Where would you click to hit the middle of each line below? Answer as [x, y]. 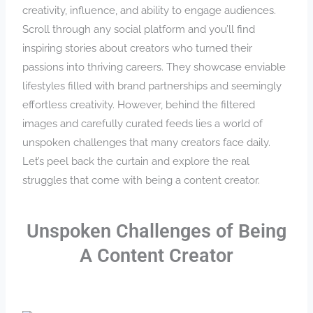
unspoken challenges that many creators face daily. [147, 142]
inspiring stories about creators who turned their [138, 48]
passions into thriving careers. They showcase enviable [154, 66]
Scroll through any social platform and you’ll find [139, 29]
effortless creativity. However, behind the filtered [139, 104]
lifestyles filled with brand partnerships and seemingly [152, 85]
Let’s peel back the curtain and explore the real [136, 161]
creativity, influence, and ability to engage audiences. [150, 10]
